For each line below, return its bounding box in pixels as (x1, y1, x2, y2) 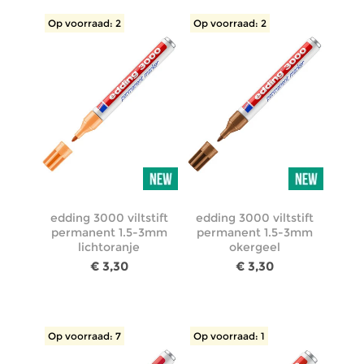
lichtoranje (78, 239, 141, 254)
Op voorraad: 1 (193, 329, 265, 342)
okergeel (229, 239, 281, 254)
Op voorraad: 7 (47, 329, 121, 342)
